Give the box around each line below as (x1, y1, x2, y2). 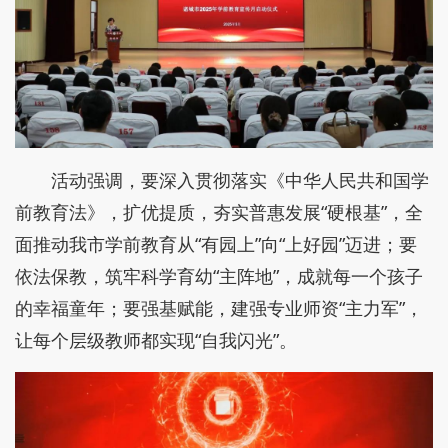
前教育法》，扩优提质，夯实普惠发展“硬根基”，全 (15, 199, 423, 224)
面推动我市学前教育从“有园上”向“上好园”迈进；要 (15, 231, 417, 256)
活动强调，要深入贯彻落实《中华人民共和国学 (51, 167, 429, 192)
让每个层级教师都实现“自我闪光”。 (15, 327, 297, 352)
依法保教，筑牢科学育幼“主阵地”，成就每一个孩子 (15, 263, 423, 288)
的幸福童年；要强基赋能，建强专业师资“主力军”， (15, 295, 423, 320)
